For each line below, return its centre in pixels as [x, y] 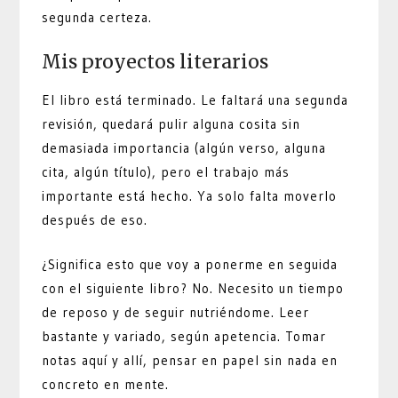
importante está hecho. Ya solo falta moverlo [190, 196]
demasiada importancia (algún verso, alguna [184, 148]
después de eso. [95, 220]
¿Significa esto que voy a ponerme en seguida [190, 264]
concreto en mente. [106, 384]
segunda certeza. [97, 17]
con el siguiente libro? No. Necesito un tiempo [193, 288]
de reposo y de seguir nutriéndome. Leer [176, 312]
